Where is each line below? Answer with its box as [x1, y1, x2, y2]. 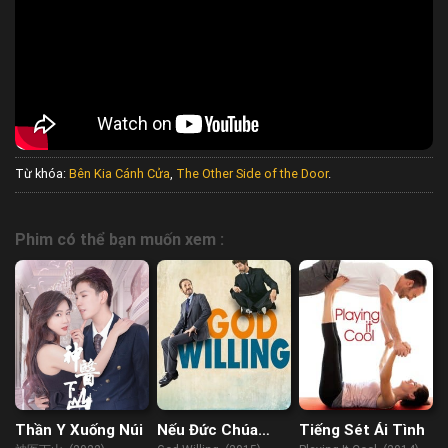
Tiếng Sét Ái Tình [299, 420, 426, 439]
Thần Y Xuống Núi [15, 420, 143, 439]
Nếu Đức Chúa [157, 420, 259, 439]
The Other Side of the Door [176, 166, 328, 182]
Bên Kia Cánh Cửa [69, 166, 170, 182]
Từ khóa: [15, 166, 69, 182]
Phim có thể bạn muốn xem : [15, 229, 224, 249]
